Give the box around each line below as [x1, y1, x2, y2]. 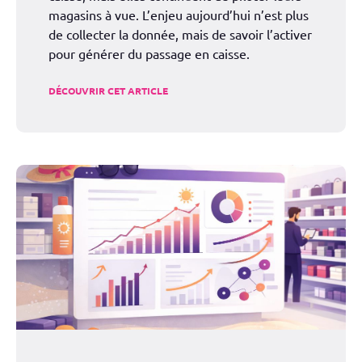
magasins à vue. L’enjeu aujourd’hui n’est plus [48, 6, 309, 23]
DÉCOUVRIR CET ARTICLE [48, 84, 168, 98]
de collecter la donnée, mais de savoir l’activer [48, 26, 312, 43]
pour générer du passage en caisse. [48, 45, 250, 62]
